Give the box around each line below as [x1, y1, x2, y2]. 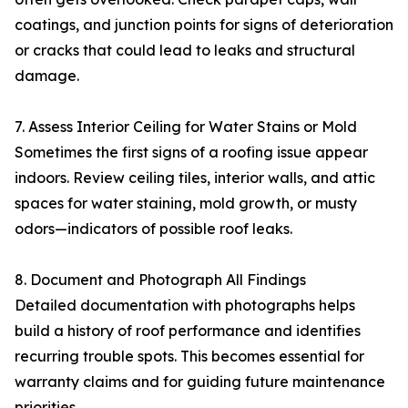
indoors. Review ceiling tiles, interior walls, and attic [15, 168, 375, 187]
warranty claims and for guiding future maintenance [15, 372, 385, 391]
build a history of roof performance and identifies [15, 321, 361, 340]
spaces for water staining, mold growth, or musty [15, 194, 357, 212]
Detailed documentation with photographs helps [15, 296, 355, 314]
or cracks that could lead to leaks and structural [15, 41, 355, 59]
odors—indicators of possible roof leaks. [15, 219, 292, 238]
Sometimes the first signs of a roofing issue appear [15, 143, 368, 161]
